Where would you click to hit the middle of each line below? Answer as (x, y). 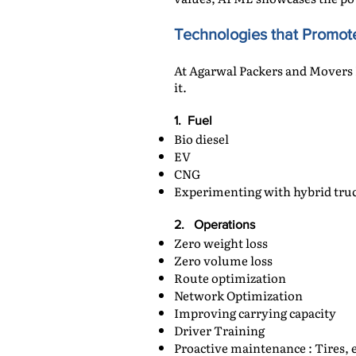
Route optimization (230, 278)
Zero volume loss (223, 260)
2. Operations (215, 224)
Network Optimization (238, 295)
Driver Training (219, 330)
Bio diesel (201, 139)
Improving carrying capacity (255, 313)
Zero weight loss (221, 243)
